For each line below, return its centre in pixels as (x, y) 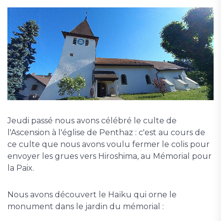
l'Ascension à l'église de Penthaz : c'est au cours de (106, 133)
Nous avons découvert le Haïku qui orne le (92, 195)
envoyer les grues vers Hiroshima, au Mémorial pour (110, 156)
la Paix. (21, 168)
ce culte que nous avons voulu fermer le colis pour (109, 145)
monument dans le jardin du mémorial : (86, 207)
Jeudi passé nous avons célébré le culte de (92, 121)
